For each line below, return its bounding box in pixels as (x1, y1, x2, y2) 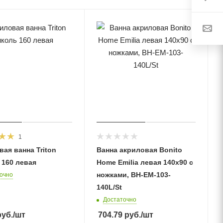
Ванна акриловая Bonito (96, 146, 182, 154)
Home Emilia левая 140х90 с (96, 158, 193, 167)
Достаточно (103, 196, 136, 204)
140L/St (96, 183, 122, 192)
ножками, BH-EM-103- (96, 171, 171, 179)
